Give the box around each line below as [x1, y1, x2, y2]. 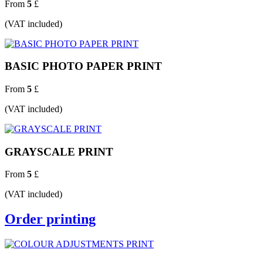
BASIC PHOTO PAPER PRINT [5, 60, 162, 73]
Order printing [5, 211, 96, 227]
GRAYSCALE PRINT [5, 145, 113, 158]
